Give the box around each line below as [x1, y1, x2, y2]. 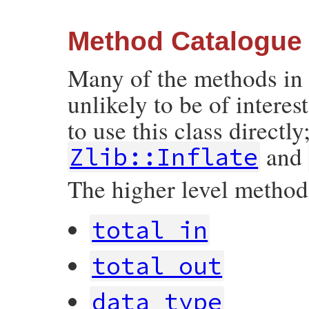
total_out [92, 250, 223, 282]
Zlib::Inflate [70, 141, 259, 173]
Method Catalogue [68, 26, 302, 57]
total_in [92, 215, 208, 246]
